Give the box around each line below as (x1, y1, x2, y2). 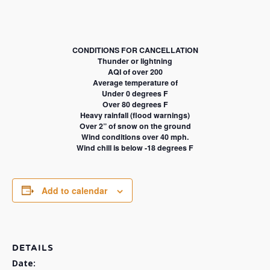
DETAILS (12, 242, 54, 254)
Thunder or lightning (98, 55, 172, 67)
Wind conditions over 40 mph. (81, 131, 189, 143)
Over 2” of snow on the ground (79, 121, 191, 132)
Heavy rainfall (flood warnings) (80, 110, 190, 121)
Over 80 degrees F (102, 99, 168, 110)
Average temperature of (92, 77, 178, 89)
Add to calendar (42, 184, 107, 196)
